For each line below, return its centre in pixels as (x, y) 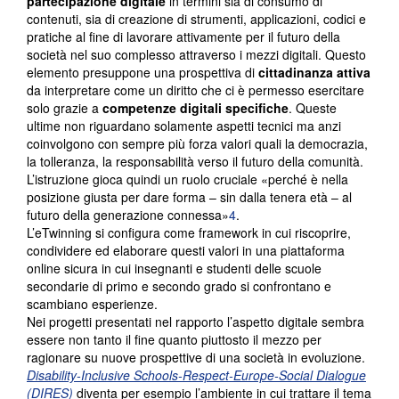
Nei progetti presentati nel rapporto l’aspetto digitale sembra (195, 322)
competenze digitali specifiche (195, 108)
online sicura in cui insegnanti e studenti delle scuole (174, 269)
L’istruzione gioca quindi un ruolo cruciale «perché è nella (187, 179)
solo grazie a (65, 108)
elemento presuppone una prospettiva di (142, 73)
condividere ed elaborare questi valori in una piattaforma (186, 251)
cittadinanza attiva (314, 73)
